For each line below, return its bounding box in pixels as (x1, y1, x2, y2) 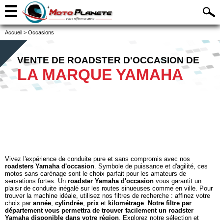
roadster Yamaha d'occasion (68, 177, 154, 185)
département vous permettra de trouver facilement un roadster (5, 207, 193, 214)
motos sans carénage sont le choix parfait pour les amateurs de (5, 170, 186, 177)
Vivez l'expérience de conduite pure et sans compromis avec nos (5, 155, 190, 163)
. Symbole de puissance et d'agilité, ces (94, 163, 208, 170)
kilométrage (108, 199, 144, 207)
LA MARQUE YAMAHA (17, 66, 183, 83)
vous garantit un (154, 177, 201, 185)
